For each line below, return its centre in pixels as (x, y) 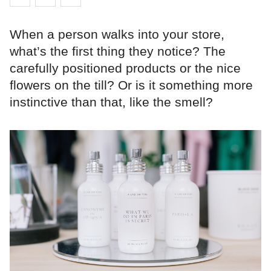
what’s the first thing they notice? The (118, 51)
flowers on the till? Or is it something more (131, 85)
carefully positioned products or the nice (125, 68)
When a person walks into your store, (117, 34)
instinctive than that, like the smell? (111, 102)
